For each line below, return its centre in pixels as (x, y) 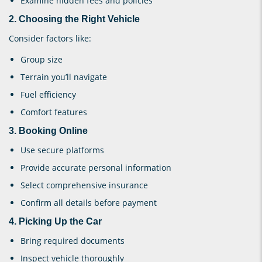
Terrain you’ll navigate (64, 77)
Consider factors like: (50, 38)
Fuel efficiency (48, 94)
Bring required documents (73, 240)
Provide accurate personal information (96, 167)
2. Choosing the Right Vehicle (74, 19)
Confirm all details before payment (89, 202)
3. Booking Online (48, 130)
